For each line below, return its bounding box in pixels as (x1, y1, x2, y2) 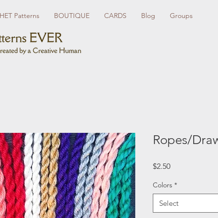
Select (159, 198, 179, 208)
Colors (153, 180, 172, 189)
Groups (170, 11, 193, 20)
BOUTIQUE (54, 11, 90, 20)
